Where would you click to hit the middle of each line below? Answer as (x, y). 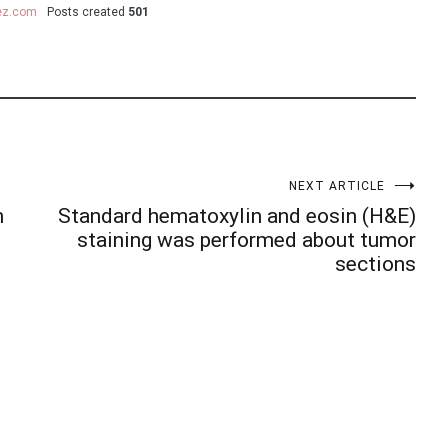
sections (375, 264)
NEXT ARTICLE (337, 186)
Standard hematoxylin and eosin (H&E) (237, 216)
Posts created (86, 12)
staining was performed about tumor (246, 240)
